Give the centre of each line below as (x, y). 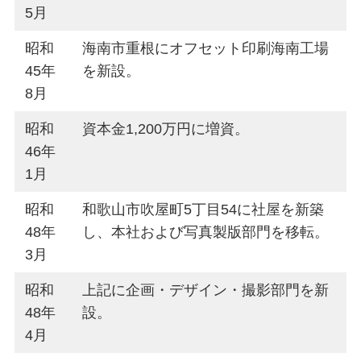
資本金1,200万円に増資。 (166, 129)
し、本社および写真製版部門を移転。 (206, 232)
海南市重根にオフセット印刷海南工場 (206, 49)
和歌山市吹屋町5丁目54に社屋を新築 (203, 210)
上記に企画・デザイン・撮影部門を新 (206, 290)
